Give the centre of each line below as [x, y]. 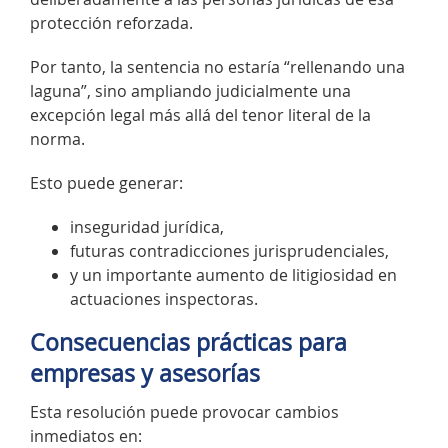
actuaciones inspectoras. [164, 298]
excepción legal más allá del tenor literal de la [200, 114]
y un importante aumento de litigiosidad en [233, 274]
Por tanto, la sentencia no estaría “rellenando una [217, 66]
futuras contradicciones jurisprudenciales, [229, 250]
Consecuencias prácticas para [188, 342]
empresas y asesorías [145, 373]
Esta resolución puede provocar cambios [184, 412]
